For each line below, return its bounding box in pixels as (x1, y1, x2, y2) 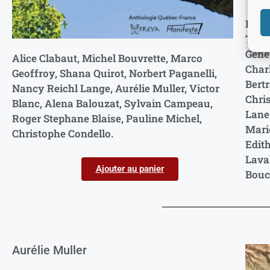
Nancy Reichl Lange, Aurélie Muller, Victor (12, 81, 219, 95)
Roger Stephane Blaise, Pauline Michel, (12, 111, 202, 125)
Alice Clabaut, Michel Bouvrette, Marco (12, 51, 202, 65)
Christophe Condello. (12, 126, 113, 140)
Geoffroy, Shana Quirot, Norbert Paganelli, (12, 66, 217, 80)
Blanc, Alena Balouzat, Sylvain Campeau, (12, 96, 213, 110)
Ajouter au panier (95, 163, 164, 174)
